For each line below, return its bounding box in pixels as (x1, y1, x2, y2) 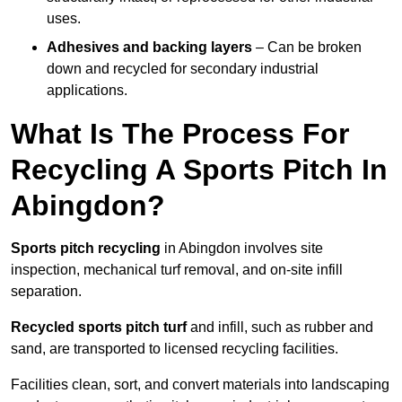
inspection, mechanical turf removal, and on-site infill (11, 262, 343, 278)
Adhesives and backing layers (47, 39, 252, 56)
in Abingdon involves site (161, 240, 323, 257)
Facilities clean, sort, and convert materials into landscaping (11, 377, 389, 393)
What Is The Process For (11, 118, 349, 151)
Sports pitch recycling (11, 240, 161, 257)
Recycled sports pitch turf (11, 319, 187, 336)
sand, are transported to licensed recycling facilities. (11, 341, 338, 357)
